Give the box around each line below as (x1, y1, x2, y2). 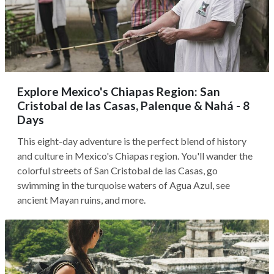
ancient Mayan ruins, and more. (17, 194, 146, 206)
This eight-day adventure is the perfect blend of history (17, 135, 246, 147)
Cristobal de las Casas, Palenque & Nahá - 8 (17, 98, 250, 113)
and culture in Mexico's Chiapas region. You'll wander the (17, 150, 253, 161)
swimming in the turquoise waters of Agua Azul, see (17, 179, 230, 191)
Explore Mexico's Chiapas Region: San (17, 84, 220, 98)
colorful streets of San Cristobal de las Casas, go (17, 165, 218, 176)
